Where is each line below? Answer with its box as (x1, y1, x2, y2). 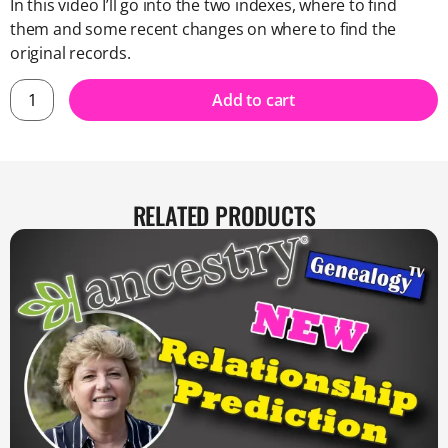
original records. (10, 41, 131, 64)
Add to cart (212, 89, 295, 112)
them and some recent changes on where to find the (10, 17, 397, 40)
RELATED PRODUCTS (132, 197, 316, 234)
